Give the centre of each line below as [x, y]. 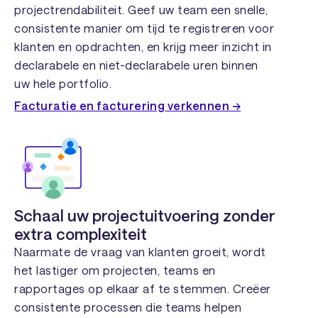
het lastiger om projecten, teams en [115, 270]
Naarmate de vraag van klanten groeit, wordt [140, 252]
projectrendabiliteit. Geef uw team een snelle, [141, 10]
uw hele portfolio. [63, 84]
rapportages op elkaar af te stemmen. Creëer [143, 289]
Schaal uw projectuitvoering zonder [145, 215]
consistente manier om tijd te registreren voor [144, 28]
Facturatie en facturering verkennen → [128, 106]
